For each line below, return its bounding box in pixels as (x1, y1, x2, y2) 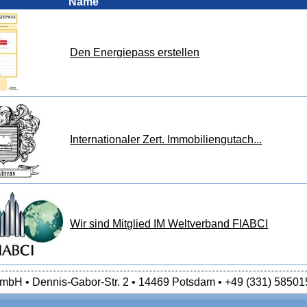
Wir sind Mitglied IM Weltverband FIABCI (70, 217, 269, 230)
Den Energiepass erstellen (70, 46, 200, 58)
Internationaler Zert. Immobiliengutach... (70, 133, 262, 145)
